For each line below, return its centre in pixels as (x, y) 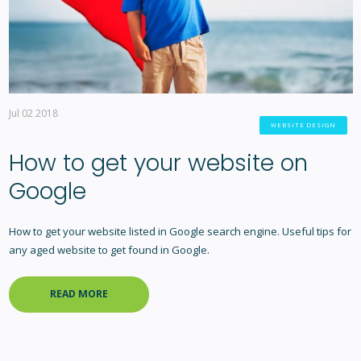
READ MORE (79, 294)
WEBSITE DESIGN (303, 124)
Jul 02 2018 (33, 113)
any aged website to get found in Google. (109, 250)
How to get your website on (158, 164)
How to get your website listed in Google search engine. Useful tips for (180, 232)
